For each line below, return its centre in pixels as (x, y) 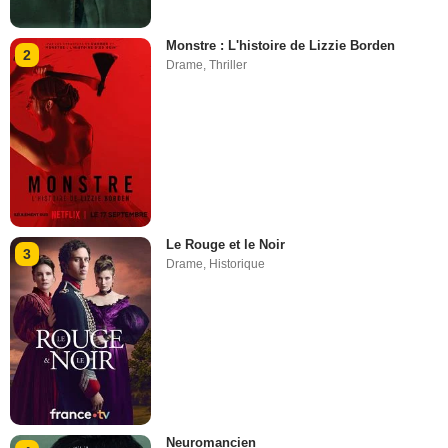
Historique (237, 263)
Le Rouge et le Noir (226, 244)
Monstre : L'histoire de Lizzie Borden (281, 46)
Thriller (228, 65)
